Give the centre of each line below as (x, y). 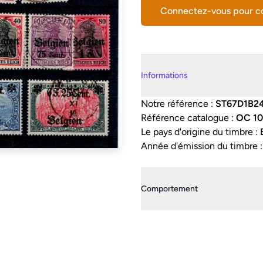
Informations (164, 75)
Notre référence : (178, 104)
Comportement (169, 189)
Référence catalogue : (188, 118)
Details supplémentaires (190, 60)
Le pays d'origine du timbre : (200, 132)
